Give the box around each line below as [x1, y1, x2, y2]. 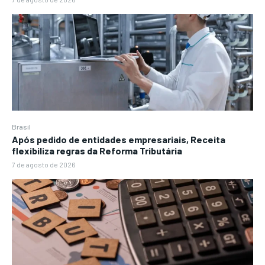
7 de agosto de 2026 [12, 160, 76, 169]
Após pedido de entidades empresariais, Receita [12, 134, 225, 146]
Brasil [12, 122, 31, 131]
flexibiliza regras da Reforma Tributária [12, 145, 182, 157]
